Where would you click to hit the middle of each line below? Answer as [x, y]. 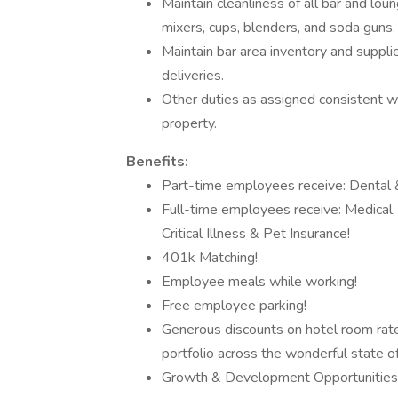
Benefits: [157, 162]
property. [189, 123]
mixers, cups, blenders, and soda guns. [279, 28]
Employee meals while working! [259, 282]
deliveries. [193, 76]
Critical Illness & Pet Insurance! [256, 234]
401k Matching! [210, 258]
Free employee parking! [234, 306]
